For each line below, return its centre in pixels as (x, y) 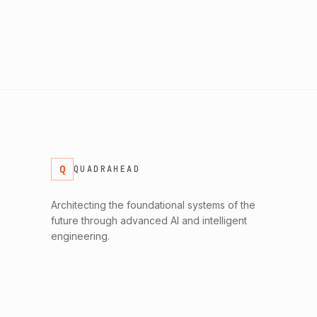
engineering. (80, 236)
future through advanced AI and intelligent (149, 220)
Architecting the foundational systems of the (153, 204)
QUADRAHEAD (107, 169)
